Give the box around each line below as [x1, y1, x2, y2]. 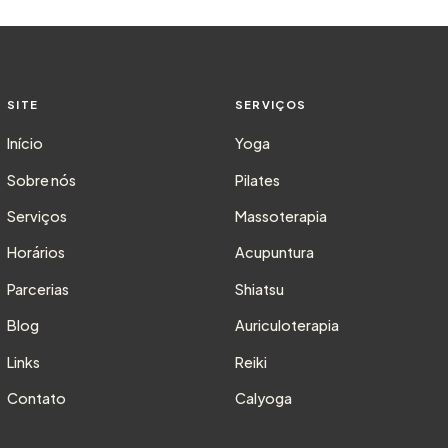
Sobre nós [7, 170, 77, 189]
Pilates [234, 170, 280, 189]
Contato [7, 388, 67, 407]
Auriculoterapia [234, 316, 339, 335]
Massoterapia [234, 206, 327, 225]
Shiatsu [234, 279, 284, 298]
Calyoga [234, 388, 292, 407]
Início [7, 134, 44, 153]
